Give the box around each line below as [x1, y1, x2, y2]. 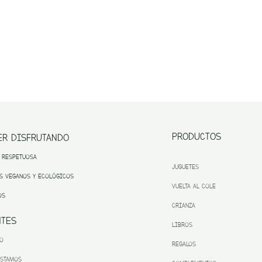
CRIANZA [172, 201, 195, 210]
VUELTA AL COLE [172, 181, 216, 191]
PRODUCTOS [172, 130, 221, 143]
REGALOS [172, 239, 196, 249]
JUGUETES [172, 162, 199, 171]
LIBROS [172, 220, 192, 229]
